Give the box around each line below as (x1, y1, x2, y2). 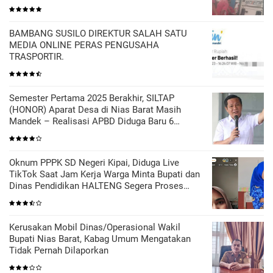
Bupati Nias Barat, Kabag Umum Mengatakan (9, 233, 191, 245)
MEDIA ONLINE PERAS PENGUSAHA (9, 40, 159, 51)
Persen (9, 127, 37, 139)
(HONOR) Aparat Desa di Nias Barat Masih (9, 104, 181, 116)
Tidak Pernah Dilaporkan (9, 245, 108, 257)
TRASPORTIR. (9, 51, 64, 63)
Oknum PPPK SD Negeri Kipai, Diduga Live (9, 157, 179, 169)
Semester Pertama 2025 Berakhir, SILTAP (9, 93, 174, 104)
